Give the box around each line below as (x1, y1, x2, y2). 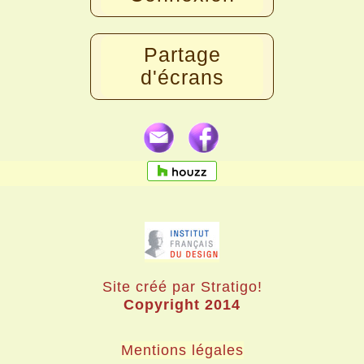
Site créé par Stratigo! (102, 278, 262, 296)
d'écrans (140, 67, 224, 89)
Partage (143, 44, 221, 66)
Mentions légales (120, 340, 244, 358)
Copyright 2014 (123, 296, 240, 314)
